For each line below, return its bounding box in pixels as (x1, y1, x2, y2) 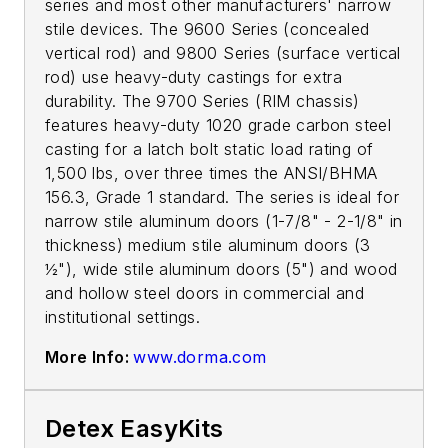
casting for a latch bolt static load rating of (45, 138, 374, 159)
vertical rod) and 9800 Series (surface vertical (45, 42, 401, 63)
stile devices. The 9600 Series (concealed (45, 18, 370, 39)
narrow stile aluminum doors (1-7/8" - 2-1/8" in (45, 210, 403, 231)
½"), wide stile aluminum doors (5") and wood (45, 258, 398, 279)
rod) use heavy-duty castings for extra (45, 66, 343, 87)
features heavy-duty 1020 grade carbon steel (45, 114, 392, 135)
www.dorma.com (133, 346, 267, 367)
